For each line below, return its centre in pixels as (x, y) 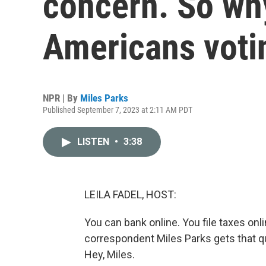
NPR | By (61, 98)
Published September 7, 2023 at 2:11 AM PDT (118, 110)
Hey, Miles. (110, 254)
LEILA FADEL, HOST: (130, 194)
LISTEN (94, 142)
